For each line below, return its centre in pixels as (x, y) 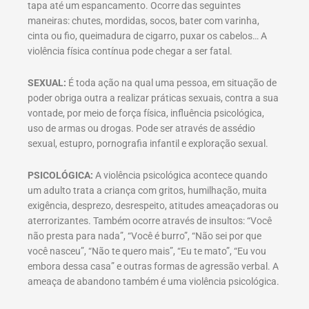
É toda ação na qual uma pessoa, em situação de (171, 83)
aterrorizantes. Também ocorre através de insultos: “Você (150, 221)
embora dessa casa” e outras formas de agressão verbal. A (153, 267)
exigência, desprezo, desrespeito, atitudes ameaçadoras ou (153, 206)
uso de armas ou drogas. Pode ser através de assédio (141, 129)
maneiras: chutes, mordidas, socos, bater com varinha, (143, 21)
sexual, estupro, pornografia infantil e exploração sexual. (148, 144)
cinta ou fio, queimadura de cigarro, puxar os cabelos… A (147, 36)
